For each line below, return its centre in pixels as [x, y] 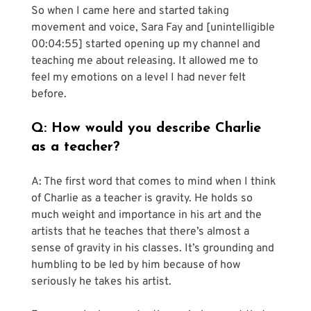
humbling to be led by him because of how [137, 265]
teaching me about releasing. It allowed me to [146, 61]
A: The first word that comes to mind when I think [155, 182]
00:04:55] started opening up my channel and [147, 44]
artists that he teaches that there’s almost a [141, 232]
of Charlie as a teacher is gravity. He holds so [143, 198]
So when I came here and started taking [131, 11]
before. [49, 94]
